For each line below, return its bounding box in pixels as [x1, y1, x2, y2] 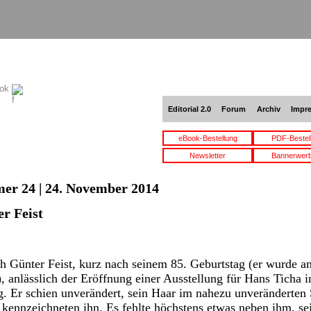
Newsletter [190, 151, 226, 160]
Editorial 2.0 [167, 105, 211, 113]
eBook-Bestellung [178, 134, 237, 142]
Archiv [256, 105, 280, 113]
